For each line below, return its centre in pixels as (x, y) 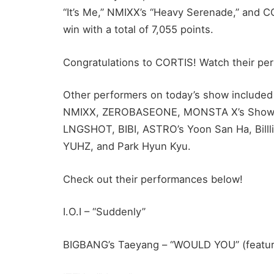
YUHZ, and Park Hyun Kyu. (127, 146)
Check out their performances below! (153, 179)
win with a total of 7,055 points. (138, 30)
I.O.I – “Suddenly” (104, 212)
